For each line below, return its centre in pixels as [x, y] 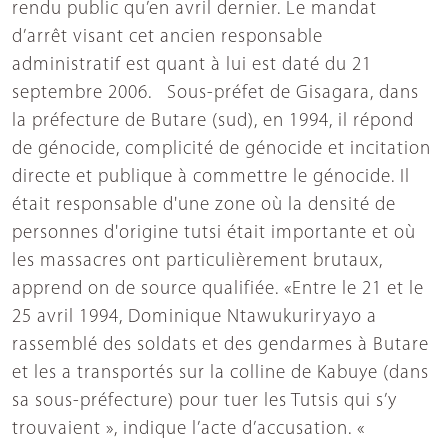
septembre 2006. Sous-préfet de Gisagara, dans [215, 94]
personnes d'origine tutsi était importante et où [214, 234]
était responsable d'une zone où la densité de [204, 206]
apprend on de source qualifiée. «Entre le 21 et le [218, 290]
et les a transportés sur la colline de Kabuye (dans [220, 374]
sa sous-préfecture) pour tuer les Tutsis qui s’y [204, 402]
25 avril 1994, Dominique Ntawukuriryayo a [194, 318]
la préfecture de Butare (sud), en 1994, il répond [213, 122]
